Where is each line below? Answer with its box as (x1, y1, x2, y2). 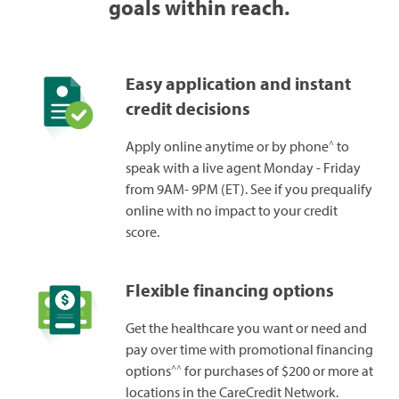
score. (125, 223, 159, 241)
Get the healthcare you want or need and (125, 319, 367, 338)
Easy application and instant (125, 72, 351, 95)
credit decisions (125, 97, 250, 120)
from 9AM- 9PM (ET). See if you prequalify (125, 180, 372, 199)
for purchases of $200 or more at (181, 362, 373, 380)
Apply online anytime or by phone (125, 137, 329, 156)
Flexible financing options (125, 279, 334, 302)
